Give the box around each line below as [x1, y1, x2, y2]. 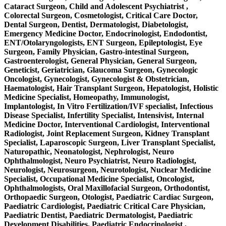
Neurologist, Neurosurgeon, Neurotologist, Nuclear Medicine [4, 165, 211, 175]
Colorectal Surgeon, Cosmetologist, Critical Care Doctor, [4, 11, 198, 20]
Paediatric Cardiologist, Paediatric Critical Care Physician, [4, 202, 205, 211]
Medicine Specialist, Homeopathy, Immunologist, [4, 93, 169, 102]
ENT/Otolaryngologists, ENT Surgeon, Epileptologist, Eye [4, 38, 202, 47]
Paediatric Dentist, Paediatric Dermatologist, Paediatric [4, 211, 193, 220]
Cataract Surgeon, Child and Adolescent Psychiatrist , [4, 2, 188, 11]
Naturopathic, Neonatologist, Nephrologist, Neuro [4, 147, 174, 156]
